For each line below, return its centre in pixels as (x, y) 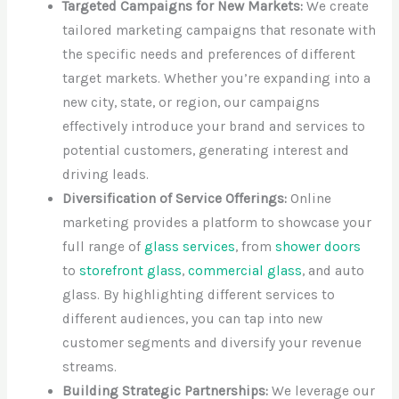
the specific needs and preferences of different (209, 54)
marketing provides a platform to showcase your (217, 222)
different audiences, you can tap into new (193, 318)
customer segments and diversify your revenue (212, 342)
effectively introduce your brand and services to (214, 126)
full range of (104, 246)
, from (256, 246)
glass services (190, 246)
